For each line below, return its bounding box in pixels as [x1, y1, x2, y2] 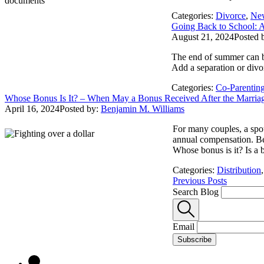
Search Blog [173, 186, 219, 197]
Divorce [216, 10, 246, 21]
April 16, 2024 [5, 103, 60, 114]
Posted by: [60, 103, 101, 114]
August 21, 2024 [171, 31, 234, 42]
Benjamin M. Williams [101, 103, 184, 114]
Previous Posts [173, 175, 227, 186]
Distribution [217, 164, 261, 175]
